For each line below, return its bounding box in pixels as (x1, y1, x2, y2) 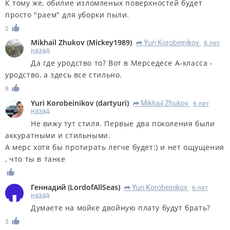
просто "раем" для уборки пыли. (5, 9, 130, 20)
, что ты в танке (5, 154, 66, 164)
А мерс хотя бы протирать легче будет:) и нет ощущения (5, 142, 224, 152)
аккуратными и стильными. (5, 130, 111, 141)
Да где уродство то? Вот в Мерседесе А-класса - (31, 58, 213, 68)
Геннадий (31, 182, 66, 193)
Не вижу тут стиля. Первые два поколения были (31, 119, 215, 129)
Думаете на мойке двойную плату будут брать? (31, 203, 210, 213)
